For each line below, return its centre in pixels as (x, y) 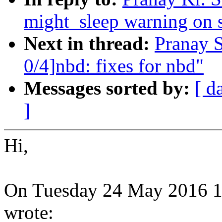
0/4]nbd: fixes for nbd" (114, 66)
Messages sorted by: (109, 88)
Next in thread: (89, 44)
